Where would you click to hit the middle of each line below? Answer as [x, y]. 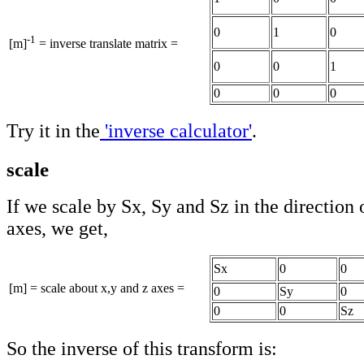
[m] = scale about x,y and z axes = [97, 288]
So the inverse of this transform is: [142, 349]
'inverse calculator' [176, 130]
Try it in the [53, 130]
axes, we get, [57, 229]
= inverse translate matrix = [107, 44]
